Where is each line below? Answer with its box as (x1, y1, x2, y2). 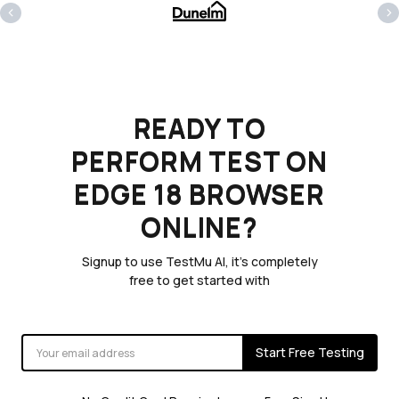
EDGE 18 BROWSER (74, 175, 325, 213)
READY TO (133, 110, 266, 147)
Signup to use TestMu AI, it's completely (81, 253, 318, 271)
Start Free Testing (256, 344, 364, 362)
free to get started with (129, 272, 270, 289)
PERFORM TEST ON (71, 142, 328, 180)
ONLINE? (141, 208, 258, 246)
